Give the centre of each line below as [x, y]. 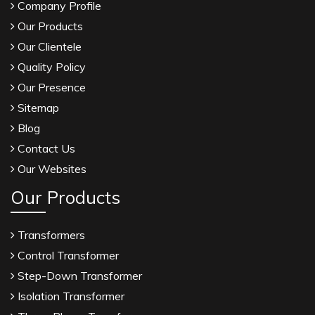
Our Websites [51, 168]
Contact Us [45, 148]
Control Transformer [67, 255]
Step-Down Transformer [78, 275]
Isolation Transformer [70, 296]
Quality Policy [50, 66]
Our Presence [50, 87]
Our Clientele [48, 46]
